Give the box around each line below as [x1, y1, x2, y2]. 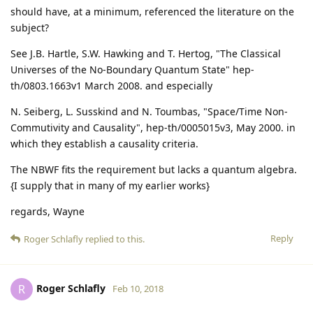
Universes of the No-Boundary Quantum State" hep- [10, 62, 254, 76]
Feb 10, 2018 [112, 282, 163, 295]
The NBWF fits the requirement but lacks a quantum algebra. [10, 162, 297, 176]
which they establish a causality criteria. [10, 136, 198, 150]
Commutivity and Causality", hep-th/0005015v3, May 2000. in [10, 120, 296, 134]
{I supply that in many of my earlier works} [10, 178, 210, 192]
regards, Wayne [10, 204, 85, 218]
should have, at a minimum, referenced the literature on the [10, 4, 294, 18]
